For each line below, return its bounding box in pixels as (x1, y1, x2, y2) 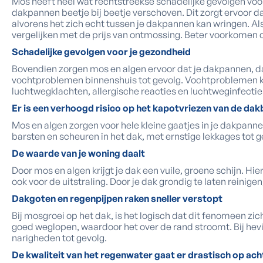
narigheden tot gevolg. (12, 232, 107, 244)
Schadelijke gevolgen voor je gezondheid (12, 46, 191, 58)
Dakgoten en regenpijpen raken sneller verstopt (12, 193, 222, 204)
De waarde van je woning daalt (12, 147, 145, 159)
